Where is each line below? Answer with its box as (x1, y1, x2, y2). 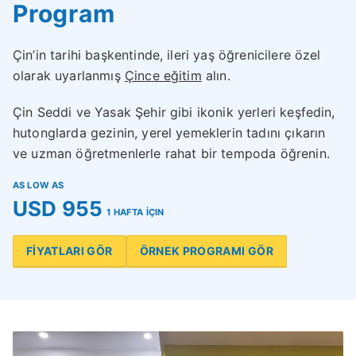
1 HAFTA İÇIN (106, 207, 164, 219)
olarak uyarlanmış (13, 68, 125, 84)
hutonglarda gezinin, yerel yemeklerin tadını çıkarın (13, 125, 326, 141)
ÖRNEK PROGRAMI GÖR (139, 244, 273, 258)
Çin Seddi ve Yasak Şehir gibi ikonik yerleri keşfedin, (13, 104, 335, 121)
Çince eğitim (124, 68, 202, 84)
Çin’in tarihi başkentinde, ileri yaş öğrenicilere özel (13, 47, 321, 64)
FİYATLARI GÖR (26, 244, 113, 258)
